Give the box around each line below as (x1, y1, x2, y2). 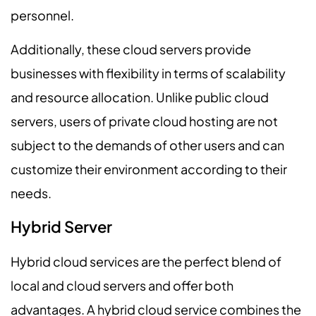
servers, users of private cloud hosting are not (11, 113, 278, 130)
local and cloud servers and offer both (11, 277, 233, 294)
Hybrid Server (11, 217, 112, 237)
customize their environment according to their (11, 161, 287, 178)
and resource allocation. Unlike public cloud (11, 89, 269, 106)
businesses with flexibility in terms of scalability (11, 65, 286, 82)
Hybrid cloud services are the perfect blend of (11, 253, 281, 270)
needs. (11, 185, 51, 202)
